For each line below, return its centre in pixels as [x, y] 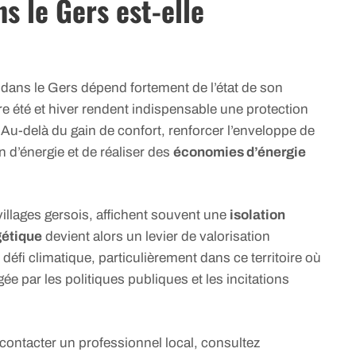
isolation [257, 215]
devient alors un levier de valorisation [156, 237]
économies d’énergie [240, 152]
